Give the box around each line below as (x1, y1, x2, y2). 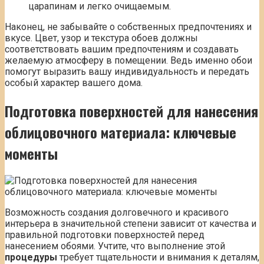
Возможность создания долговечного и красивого (5, 207, 229, 219)
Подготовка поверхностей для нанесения (5, 100, 258, 121)
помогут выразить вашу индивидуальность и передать (5, 65, 249, 77)
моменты (5, 142, 58, 164)
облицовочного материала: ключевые (5, 121, 236, 143)
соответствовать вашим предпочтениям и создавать (5, 43, 239, 55)
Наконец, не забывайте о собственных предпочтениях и (5, 21, 252, 32)
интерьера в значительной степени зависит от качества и (5, 218, 256, 230)
